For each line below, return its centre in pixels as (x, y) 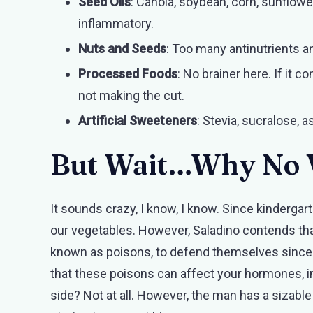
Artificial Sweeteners (138, 120)
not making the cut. (131, 95)
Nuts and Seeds (122, 48)
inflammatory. (116, 23)
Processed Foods (128, 73)
